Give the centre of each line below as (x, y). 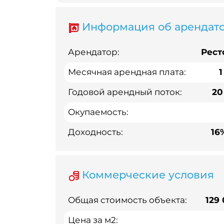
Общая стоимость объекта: (127, 200)
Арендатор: (94, 52)
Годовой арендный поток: (125, 92)
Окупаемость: (98, 112)
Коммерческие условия (146, 175)
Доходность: (95, 132)
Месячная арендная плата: (127, 72)
